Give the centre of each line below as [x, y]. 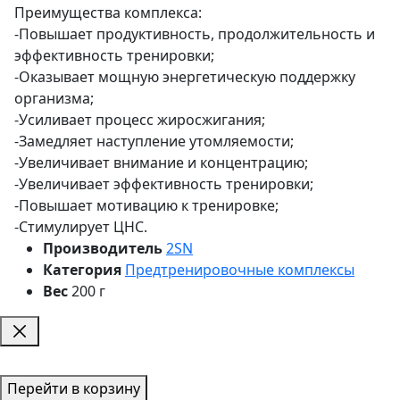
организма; [54, 98]
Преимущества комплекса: [108, 12]
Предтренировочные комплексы [240, 269]
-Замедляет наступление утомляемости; [154, 141]
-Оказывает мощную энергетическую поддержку [185, 76]
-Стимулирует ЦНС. [81, 226]
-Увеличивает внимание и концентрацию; [161, 162]
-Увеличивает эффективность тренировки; [164, 183]
